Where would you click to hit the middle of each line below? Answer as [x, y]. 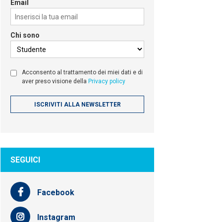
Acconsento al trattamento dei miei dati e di [82, 72]
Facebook [55, 193]
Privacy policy [107, 81]
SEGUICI [25, 160]
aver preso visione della [55, 81]
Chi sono [25, 35]
